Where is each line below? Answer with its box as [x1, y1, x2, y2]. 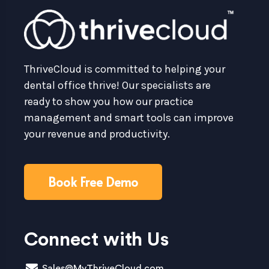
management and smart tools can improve [24, 110, 234, 124]
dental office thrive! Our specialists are [24, 78, 211, 92]
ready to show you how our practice [24, 94, 193, 108]
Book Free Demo [48, 173, 138, 190]
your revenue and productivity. [24, 127, 170, 141]
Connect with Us [24, 229, 169, 249]
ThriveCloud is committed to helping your [24, 62, 225, 76]
